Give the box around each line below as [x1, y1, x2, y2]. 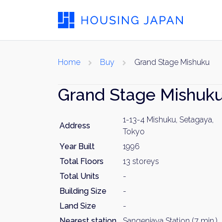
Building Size [59, 186, 107, 196]
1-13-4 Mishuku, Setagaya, [123, 115, 214, 124]
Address [59, 121, 90, 130]
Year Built [59, 142, 95, 151]
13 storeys [123, 157, 159, 166]
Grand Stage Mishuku [134, 57, 210, 67]
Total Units [59, 171, 99, 181]
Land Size [59, 201, 96, 211]
